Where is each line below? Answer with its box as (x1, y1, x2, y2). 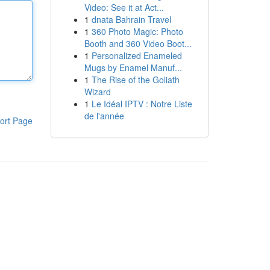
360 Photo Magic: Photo (91, 25, 183, 37)
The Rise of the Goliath (91, 74, 180, 86)
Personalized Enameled (91, 49, 182, 61)
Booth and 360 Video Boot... (84, 37, 192, 49)
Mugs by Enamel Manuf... (84, 61, 182, 74)
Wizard (84, 86, 111, 98)
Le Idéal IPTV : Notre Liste (91, 98, 192, 110)
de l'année (84, 110, 124, 122)
